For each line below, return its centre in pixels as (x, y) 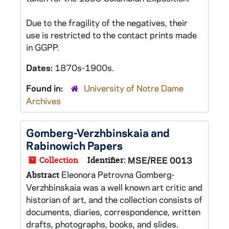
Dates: (40, 67)
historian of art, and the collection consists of (114, 199)
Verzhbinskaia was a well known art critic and (114, 187)
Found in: (45, 88)
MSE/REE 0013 (160, 160)
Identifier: (107, 160)
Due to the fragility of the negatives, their (107, 22)
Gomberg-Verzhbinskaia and (98, 132)
